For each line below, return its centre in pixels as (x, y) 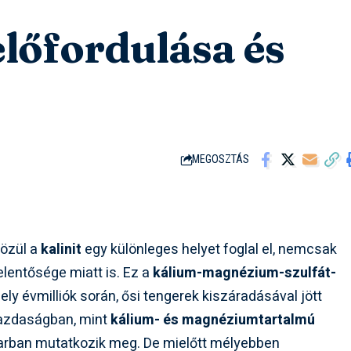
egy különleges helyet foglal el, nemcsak (210, 250)
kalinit (62, 250)
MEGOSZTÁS (221, 160)
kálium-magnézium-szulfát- (245, 273)
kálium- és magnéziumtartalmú (213, 320)
